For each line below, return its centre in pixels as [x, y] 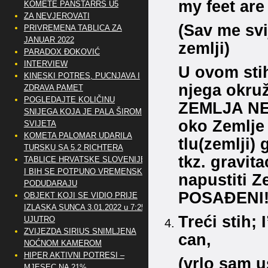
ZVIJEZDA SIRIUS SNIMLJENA [80, 231]
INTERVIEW [45, 64]
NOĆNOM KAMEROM [63, 243]
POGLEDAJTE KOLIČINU [69, 100]
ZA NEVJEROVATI [57, 16]
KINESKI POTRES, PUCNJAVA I [82, 76]
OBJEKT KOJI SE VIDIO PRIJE [80, 195]
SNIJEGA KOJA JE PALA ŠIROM [83, 112]
